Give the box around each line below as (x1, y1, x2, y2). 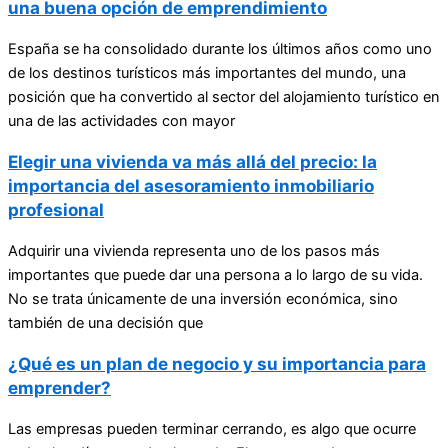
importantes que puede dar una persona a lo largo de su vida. (8, 266, 423, 285)
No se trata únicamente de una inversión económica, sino (8, 290, 398, 309)
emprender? (8, 377, 111, 399)
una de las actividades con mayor (8, 112, 235, 131)
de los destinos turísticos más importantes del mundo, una (8, 64, 406, 83)
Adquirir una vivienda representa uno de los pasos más (8, 242, 380, 261)
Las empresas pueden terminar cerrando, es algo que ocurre (8, 420, 416, 439)
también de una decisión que (8, 314, 203, 333)
